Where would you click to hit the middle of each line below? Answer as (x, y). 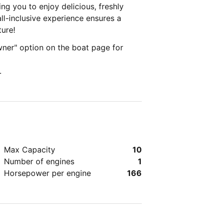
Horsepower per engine (47, 173)
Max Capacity (30, 150)
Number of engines (39, 161)
